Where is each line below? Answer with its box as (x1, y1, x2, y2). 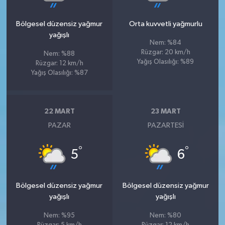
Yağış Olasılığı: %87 (31, 69, 88, 76)
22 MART (44, 108, 75, 116)
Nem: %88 (44, 50, 75, 57)
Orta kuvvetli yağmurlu (129, 20, 202, 28)
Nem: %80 (150, 212, 182, 219)
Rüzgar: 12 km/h (35, 60, 83, 67)
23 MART (150, 108, 181, 116)
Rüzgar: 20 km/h (141, 49, 190, 56)
